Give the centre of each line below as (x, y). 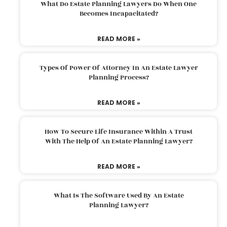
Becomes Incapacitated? (119, 13)
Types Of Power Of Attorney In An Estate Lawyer (119, 68)
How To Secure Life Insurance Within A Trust (119, 131)
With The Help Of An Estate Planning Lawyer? (119, 141)
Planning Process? (119, 77)
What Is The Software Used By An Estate (119, 195)
